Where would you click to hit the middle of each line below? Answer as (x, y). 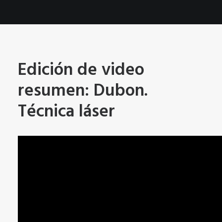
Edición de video (81, 70)
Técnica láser (66, 112)
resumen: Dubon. (83, 91)
